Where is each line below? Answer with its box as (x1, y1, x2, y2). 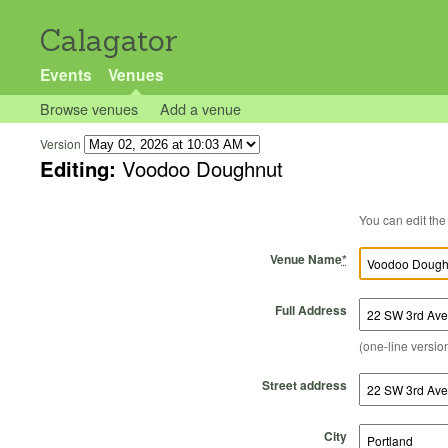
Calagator (40, 22, 178, 59)
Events (40, 63, 92, 86)
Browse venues (40, 98, 138, 119)
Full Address (274, 300, 347, 319)
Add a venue (159, 98, 241, 119)
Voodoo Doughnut (122, 154, 283, 183)
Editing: (40, 154, 122, 183)
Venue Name (269, 249, 342, 268)
